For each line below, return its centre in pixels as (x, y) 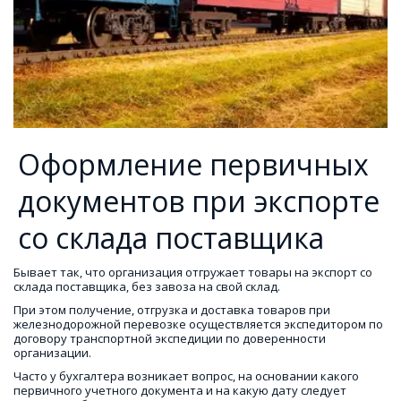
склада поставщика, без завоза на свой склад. (147, 287)
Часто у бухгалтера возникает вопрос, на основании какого (186, 376)
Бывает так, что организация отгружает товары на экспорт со (192, 273)
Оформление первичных (193, 165)
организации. (52, 353)
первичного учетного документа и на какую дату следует (180, 391)
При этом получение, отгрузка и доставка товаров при (171, 310)
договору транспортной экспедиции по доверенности (170, 339)
